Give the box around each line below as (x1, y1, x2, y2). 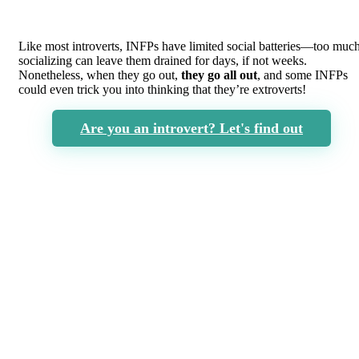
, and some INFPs (257, 68, 348, 83)
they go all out (181, 68, 257, 83)
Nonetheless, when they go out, (18, 68, 181, 83)
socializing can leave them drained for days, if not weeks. (18, 54, 307, 68)
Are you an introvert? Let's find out (80, 120, 303, 137)
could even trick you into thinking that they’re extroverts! (18, 83, 306, 97)
